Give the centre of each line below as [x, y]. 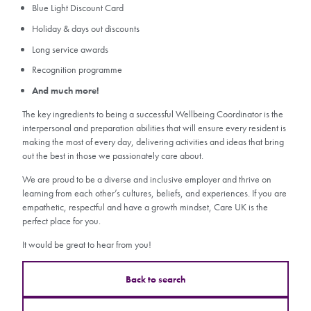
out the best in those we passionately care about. [113, 156]
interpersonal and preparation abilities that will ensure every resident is [154, 128]
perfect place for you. [61, 221]
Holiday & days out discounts [86, 28]
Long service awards [70, 49]
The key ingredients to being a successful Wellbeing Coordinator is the [153, 114]
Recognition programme [77, 70]
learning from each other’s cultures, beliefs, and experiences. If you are [154, 193]
